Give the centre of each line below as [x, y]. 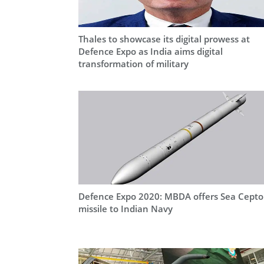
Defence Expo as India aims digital [151, 51]
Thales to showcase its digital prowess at [164, 39]
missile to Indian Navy [126, 208]
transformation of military [133, 63]
